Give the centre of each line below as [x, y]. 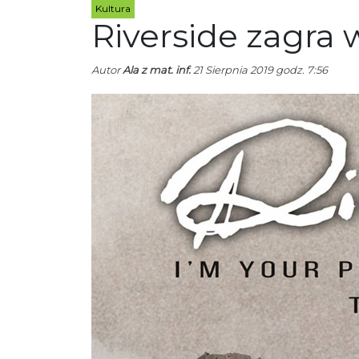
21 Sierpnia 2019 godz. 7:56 [259, 70]
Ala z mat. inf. [157, 70]
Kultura [113, 9]
